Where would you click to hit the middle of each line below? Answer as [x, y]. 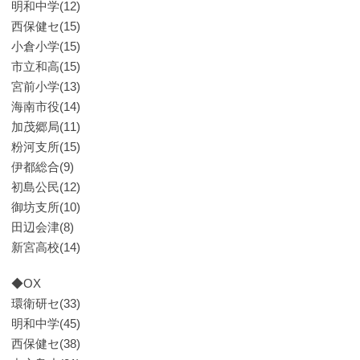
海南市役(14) [46, 106]
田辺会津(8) [43, 227]
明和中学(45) [46, 323]
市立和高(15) [46, 66]
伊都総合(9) [43, 167]
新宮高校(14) [46, 247]
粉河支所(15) [46, 147]
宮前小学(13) [46, 86]
